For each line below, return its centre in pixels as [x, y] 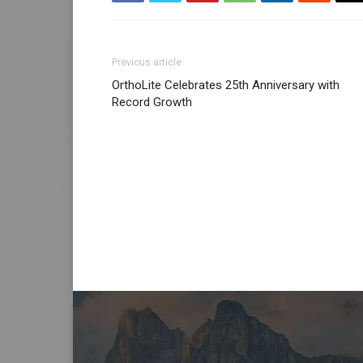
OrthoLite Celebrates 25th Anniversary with [226, 85]
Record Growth [152, 102]
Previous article [147, 63]
